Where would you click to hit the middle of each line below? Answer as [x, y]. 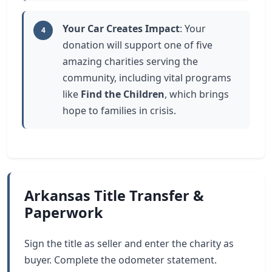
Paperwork [64, 212]
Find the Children [123, 94]
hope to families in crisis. [119, 110]
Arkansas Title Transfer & [114, 195]
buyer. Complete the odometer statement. [121, 260]
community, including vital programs [147, 78]
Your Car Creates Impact [121, 29]
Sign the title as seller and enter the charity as [129, 243]
